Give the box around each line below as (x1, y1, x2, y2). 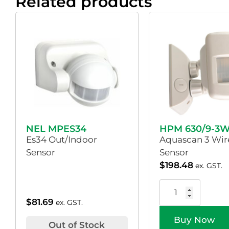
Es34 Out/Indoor (26, 134, 97, 145)
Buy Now (173, 215, 215, 225)
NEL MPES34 (26, 123, 86, 134)
